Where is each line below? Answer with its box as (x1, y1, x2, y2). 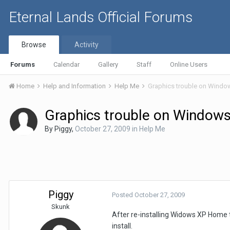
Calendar (53, 61, 80, 68)
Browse (22, 41, 46, 49)
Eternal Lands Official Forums (9, 9, 193, 26)
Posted (112, 191, 135, 199)
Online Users (170, 61, 207, 68)
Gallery (98, 61, 118, 68)
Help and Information (43, 82, 107, 90)
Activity (74, 41, 99, 49)
